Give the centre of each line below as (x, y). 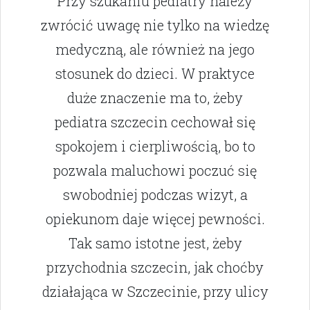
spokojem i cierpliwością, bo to (155, 146)
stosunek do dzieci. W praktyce (155, 74)
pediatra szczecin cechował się (155, 122)
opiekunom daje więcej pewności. (155, 219)
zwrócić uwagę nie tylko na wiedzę (155, 25)
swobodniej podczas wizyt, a (155, 195)
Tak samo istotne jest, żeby (155, 243)
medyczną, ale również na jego (155, 49)
